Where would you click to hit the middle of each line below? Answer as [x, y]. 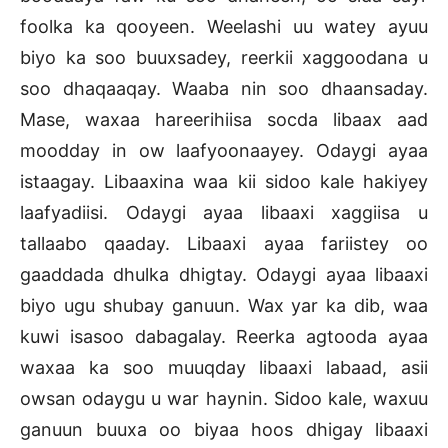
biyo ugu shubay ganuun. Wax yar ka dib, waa [224, 306]
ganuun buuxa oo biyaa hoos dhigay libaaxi [224, 430]
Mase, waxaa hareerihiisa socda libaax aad [224, 120]
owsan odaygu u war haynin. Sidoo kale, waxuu [224, 399]
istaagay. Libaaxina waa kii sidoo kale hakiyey [224, 182]
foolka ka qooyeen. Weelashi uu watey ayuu [224, 27]
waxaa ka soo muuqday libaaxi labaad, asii [224, 368]
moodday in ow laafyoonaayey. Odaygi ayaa [224, 151]
